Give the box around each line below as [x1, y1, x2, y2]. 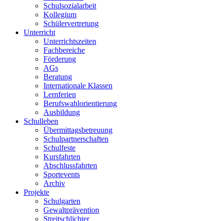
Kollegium [43, 10, 76, 19]
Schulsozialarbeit [43, 1, 96, 10]
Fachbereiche [43, 45, 85, 54]
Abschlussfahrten [43, 161, 97, 170]
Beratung [43, 72, 72, 81]
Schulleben [24, 116, 58, 125]
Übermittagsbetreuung [43, 125, 112, 134]
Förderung [43, 54, 76, 63]
